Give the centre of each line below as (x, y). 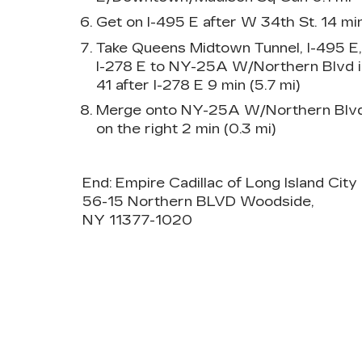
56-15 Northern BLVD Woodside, (198, 201)
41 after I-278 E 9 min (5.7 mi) (198, 85)
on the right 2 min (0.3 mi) (185, 128)
